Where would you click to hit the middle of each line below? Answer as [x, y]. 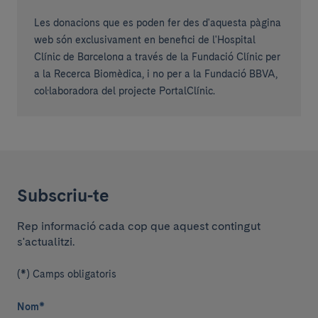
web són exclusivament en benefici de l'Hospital [145, 40]
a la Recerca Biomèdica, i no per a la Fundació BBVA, [156, 74]
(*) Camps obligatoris [67, 274]
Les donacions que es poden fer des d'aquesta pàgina [158, 23]
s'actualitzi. [46, 242]
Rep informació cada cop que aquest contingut [139, 226]
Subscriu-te [63, 195]
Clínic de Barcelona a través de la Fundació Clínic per [157, 57]
